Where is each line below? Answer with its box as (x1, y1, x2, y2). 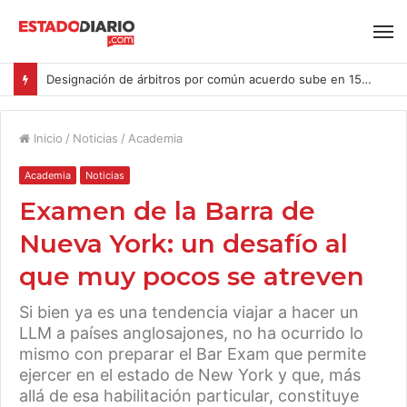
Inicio (30, 131, 63, 145)
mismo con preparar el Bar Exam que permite (19, 344, 366, 363)
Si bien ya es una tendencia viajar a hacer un (19, 303, 359, 322)
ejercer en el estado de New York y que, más (19, 365, 361, 384)
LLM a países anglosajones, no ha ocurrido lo (19, 323, 363, 342)
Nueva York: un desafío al (19, 228, 348, 259)
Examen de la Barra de (19, 195, 315, 226)
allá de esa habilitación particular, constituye (19, 386, 359, 405)
